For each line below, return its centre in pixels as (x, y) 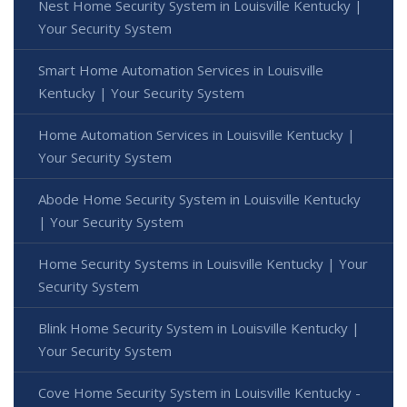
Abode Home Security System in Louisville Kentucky (199, 199)
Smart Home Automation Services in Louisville (181, 70)
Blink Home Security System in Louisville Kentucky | (199, 328)
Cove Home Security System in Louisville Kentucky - (199, 393)
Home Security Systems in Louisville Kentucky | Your (203, 264)
